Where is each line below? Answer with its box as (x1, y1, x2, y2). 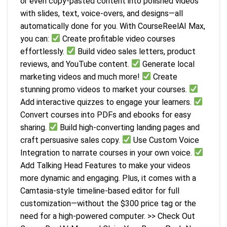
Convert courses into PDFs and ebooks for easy (20, 109, 191, 120)
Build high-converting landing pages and (58, 122, 200, 132)
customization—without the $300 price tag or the (20, 198, 196, 208)
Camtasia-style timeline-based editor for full (20, 185, 179, 196)
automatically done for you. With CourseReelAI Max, (20, 21, 205, 31)
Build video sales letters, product (75, 46, 196, 56)
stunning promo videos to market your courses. (20, 84, 189, 94)
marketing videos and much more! (20, 71, 142, 82)
